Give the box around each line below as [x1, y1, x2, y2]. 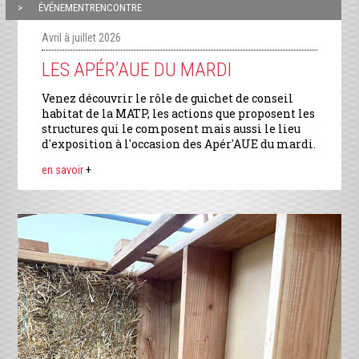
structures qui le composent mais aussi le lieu [42, 120, 301, 136]
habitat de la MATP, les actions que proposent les [42, 105, 316, 121]
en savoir [42, 163, 87, 176]
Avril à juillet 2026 [42, 30, 122, 44]
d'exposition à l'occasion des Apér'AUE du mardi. [42, 135, 317, 151]
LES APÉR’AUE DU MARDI [42, 58, 232, 81]
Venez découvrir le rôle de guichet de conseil [42, 90, 294, 106]
